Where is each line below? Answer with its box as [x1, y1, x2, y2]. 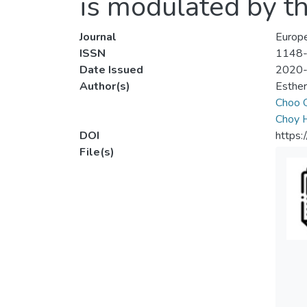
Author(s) [79, 79, 130, 95]
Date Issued [79, 62, 143, 78]
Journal [79, 29, 116, 45]
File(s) [79, 145, 114, 160]
